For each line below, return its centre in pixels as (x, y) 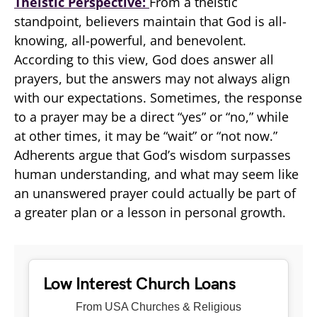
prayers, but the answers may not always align (152, 78)
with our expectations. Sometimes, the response (158, 97)
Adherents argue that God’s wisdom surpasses (152, 155)
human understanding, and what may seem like (156, 174)
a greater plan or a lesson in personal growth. (150, 212)
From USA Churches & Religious (158, 306)
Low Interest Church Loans (139, 284)
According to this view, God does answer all (144, 59)
